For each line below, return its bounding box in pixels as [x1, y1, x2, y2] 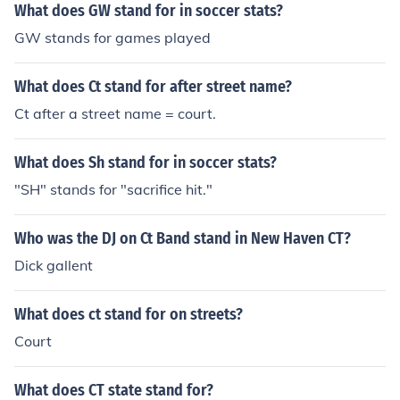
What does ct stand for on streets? [14, 304, 243, 324]
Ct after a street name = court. [14, 104, 216, 122]
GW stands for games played [14, 29, 211, 46]
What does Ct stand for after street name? [14, 77, 292, 96]
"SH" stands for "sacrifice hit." [14, 180, 212, 198]
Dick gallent [14, 256, 93, 274]
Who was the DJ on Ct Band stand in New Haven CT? [14, 229, 351, 248]
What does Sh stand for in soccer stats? [14, 153, 277, 172]
